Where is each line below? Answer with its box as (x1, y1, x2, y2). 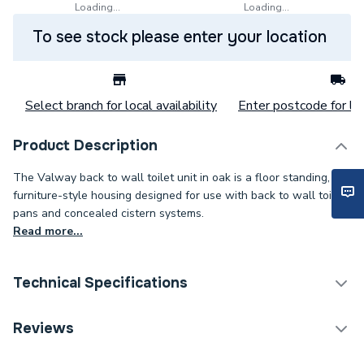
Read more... (13, 223, 83, 239)
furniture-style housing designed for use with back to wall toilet (13, 188, 345, 203)
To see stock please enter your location (32, 27, 327, 47)
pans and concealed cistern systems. (13, 206, 204, 221)
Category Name (26, 314, 116, 332)
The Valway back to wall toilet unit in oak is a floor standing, (13, 170, 330, 185)
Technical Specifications (13, 274, 188, 292)
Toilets (195, 314, 237, 332)
